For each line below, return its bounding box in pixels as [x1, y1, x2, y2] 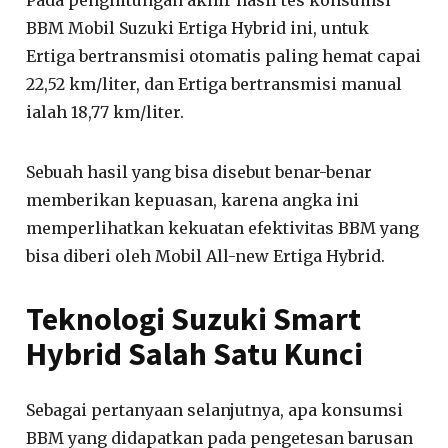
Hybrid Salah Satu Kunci [26, 333, 364, 374]
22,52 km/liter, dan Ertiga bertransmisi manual [26, 73, 403, 94]
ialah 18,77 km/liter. [26, 101, 185, 122]
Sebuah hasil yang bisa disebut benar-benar [26, 161, 373, 182]
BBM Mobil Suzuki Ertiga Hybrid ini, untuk [26, 17, 370, 38]
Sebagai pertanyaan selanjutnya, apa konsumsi [26, 399, 404, 420]
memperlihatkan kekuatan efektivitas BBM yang [26, 217, 420, 238]
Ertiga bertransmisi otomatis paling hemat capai [26, 45, 422, 66]
